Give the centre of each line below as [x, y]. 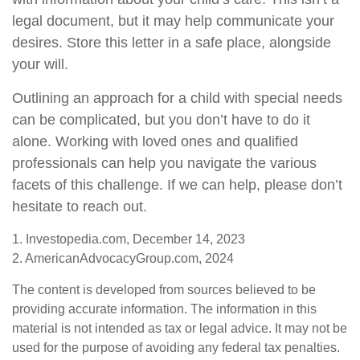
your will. [40, 65]
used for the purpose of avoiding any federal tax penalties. [176, 348]
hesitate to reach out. [80, 207]
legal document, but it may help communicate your [173, 21]
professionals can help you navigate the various [164, 164]
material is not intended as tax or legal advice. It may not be [180, 329]
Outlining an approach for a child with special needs [177, 98]
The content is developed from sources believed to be [164, 290]
